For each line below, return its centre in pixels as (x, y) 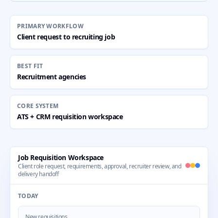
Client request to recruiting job (66, 37)
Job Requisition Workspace (61, 157)
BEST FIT (30, 66)
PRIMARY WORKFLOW (50, 26)
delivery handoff (38, 174)
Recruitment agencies (52, 77)
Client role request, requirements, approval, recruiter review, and (100, 166)
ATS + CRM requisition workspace (70, 117)
